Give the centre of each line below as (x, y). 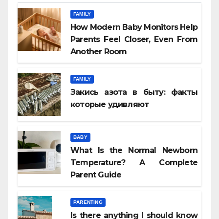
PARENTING (88, 202)
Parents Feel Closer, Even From (134, 40)
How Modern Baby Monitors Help (134, 27)
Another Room (99, 52)
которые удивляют (110, 105)
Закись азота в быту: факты (134, 92)
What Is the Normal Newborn (134, 151)
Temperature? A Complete (134, 163)
